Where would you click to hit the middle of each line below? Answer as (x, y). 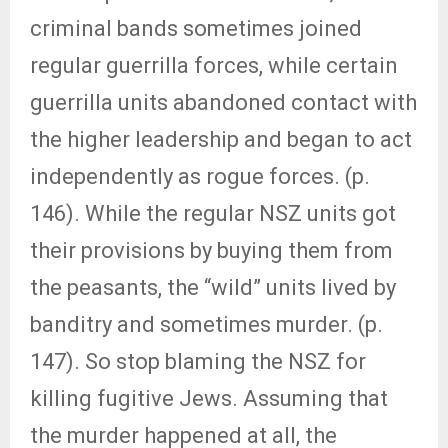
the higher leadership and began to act (221, 139)
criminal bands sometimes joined (196, 28)
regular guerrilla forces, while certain (214, 65)
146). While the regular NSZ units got (213, 213)
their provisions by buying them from (211, 250)
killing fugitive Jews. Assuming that (209, 398)
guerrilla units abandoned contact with (223, 102)
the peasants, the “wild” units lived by (213, 287)
